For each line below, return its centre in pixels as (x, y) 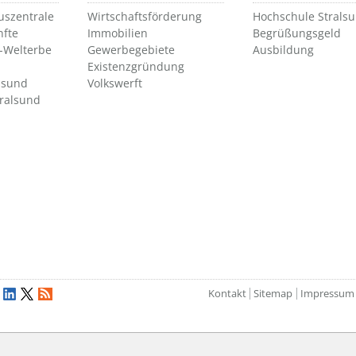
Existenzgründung (136, 67)
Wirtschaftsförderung (145, 17)
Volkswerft (115, 83)
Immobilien (118, 33)
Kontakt (227, 294)
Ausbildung (283, 50)
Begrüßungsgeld (297, 33)
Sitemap (273, 294)
